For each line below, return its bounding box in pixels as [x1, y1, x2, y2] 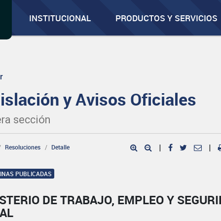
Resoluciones [5, 143, 41, 151]
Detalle [51, 143, 70, 151]
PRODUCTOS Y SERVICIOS [115, 12, 218, 24]
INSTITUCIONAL [29, 12, 91, 24]
